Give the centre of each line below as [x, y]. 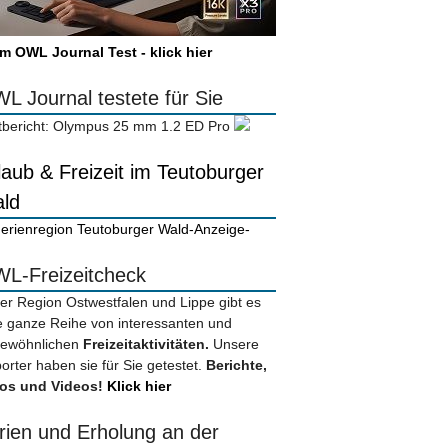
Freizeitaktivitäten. [148, 344]
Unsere [236, 344]
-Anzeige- [219, 229]
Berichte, [236, 365]
